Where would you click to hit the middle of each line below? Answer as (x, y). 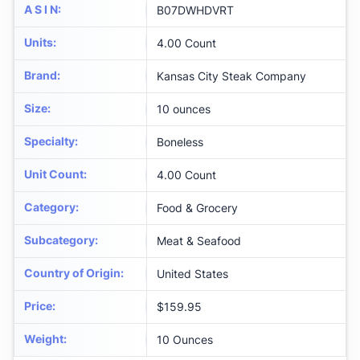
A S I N (41, 10)
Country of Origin (72, 273)
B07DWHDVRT (195, 10)
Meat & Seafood (199, 241)
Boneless (180, 142)
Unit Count (54, 174)
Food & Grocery (197, 208)
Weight (44, 339)
